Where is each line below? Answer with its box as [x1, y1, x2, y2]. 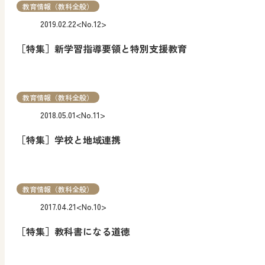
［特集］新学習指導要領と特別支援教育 [17, 41, 187, 56]
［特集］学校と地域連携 [17, 132, 121, 147]
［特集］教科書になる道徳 [17, 224, 130, 238]
